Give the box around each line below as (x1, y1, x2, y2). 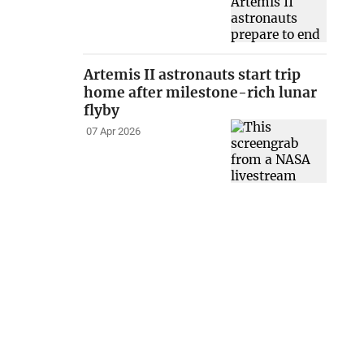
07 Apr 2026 (85, 125, 141, 138)
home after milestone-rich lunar (84, 83, 318, 102)
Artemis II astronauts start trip (84, 65, 301, 84)
